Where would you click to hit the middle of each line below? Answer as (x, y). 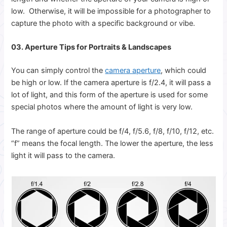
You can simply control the (58, 71)
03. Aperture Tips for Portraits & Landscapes (91, 47)
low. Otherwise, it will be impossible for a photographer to (111, 11)
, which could (184, 71)
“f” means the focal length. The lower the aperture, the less (112, 143)
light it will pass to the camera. (63, 155)
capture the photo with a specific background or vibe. (105, 23)
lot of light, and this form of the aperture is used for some (110, 95)
